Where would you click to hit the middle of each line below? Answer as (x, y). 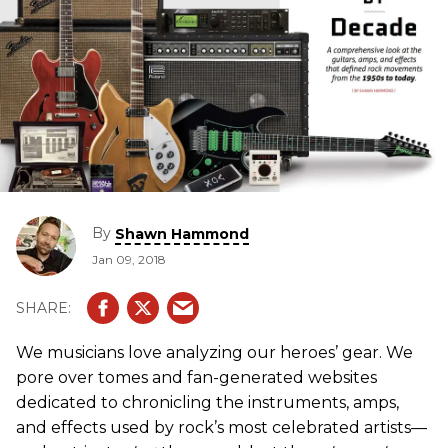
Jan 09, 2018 (129, 259)
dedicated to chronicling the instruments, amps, (207, 402)
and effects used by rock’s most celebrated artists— (221, 427)
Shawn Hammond (182, 233)
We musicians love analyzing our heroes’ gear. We (214, 352)
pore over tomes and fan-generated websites (196, 377)
